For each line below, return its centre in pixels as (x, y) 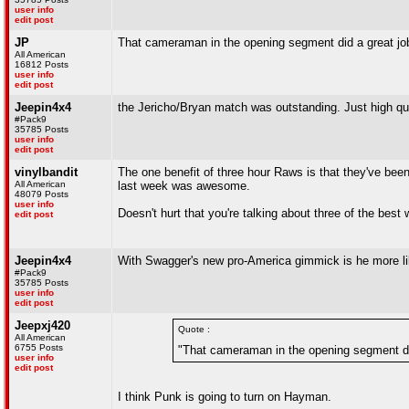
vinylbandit (46, 172)
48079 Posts (42, 194)
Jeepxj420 (42, 325)
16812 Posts (42, 64)
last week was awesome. (184, 186)
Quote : (194, 329)
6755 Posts (39, 347)
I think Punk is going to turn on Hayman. (225, 397)
